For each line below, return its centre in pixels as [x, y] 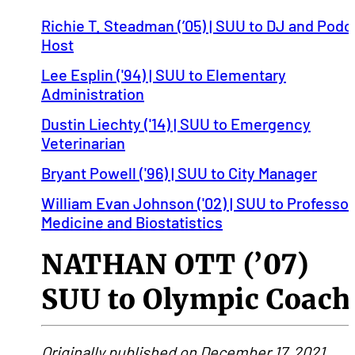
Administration [93, 94]
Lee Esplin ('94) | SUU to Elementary [164, 74]
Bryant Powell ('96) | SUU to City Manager [179, 173]
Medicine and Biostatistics [132, 222]
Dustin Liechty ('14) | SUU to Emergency [176, 124]
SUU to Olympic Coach [196, 299]
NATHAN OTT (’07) [175, 264]
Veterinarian [83, 143]
